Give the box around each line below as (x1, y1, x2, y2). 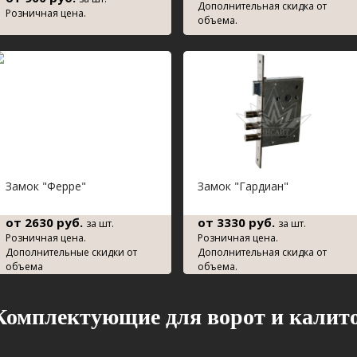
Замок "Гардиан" (198, 178, 288, 194)
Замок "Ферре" (6, 178, 86, 194)
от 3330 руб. (198, 214, 278, 230)
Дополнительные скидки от (6, 245, 137, 259)
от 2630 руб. (6, 214, 86, 230)
